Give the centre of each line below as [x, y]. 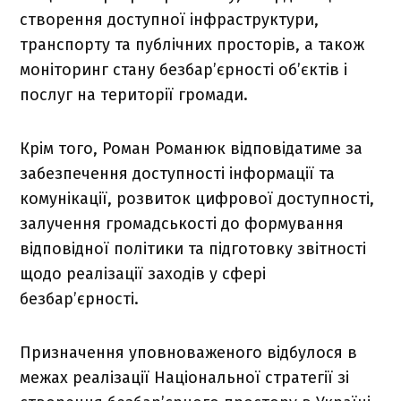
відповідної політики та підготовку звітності [193, 248]
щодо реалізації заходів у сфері [143, 273]
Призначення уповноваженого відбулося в [189, 352]
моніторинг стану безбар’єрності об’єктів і [184, 69]
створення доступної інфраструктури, [170, 19]
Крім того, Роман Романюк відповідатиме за [192, 148]
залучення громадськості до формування [182, 223]
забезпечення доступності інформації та [178, 173]
